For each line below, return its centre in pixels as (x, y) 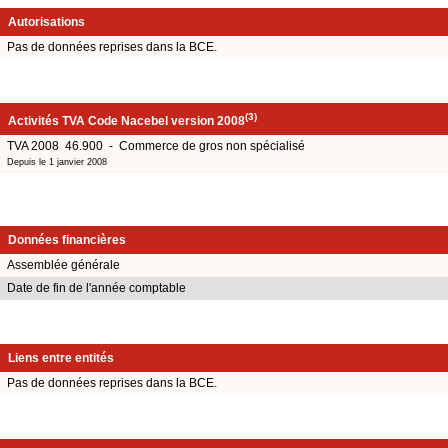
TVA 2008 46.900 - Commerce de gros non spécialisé (156, 145)
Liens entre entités (61, 358)
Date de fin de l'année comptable (96, 288)
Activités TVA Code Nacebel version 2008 (126, 120)
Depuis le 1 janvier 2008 (57, 161)
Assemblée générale (63, 265)
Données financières (67, 240)
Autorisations (46, 21)
